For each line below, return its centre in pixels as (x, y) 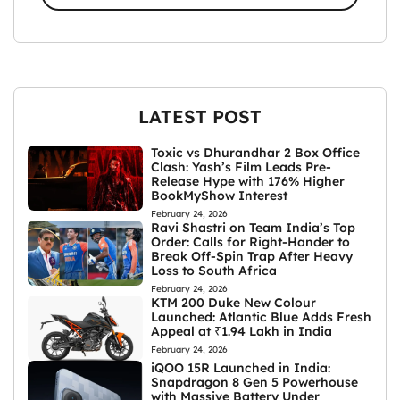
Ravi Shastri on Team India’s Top (254, 228)
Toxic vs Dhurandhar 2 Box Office (256, 153)
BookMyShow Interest (220, 196)
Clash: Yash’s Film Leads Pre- (242, 167)
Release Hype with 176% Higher (248, 182)
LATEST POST (200, 117)
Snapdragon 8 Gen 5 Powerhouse (255, 383)
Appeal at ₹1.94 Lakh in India (242, 332)
